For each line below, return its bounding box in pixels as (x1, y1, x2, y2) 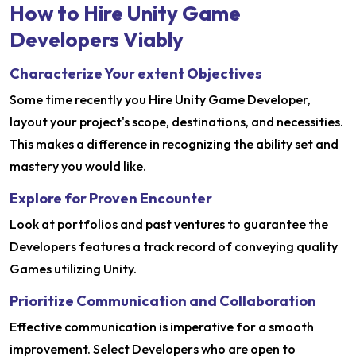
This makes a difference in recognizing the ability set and (10, 135, 339, 152)
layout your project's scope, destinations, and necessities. (10, 113, 343, 130)
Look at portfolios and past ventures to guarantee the (10, 215, 328, 232)
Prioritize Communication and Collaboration (10, 291, 316, 310)
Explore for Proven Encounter (10, 188, 212, 207)
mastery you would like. (10, 157, 146, 174)
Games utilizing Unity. (10, 260, 137, 277)
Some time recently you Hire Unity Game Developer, (10, 91, 311, 107)
